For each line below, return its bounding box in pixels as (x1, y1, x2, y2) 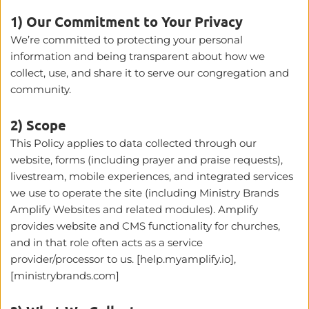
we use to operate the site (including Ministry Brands (10, 186, 279, 199)
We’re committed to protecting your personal (10, 32, 243, 46)
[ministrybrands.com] (10, 268, 119, 282)
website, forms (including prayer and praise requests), (10, 152, 283, 166)
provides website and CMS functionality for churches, (10, 219, 280, 232)
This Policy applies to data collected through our (10, 136, 257, 150)
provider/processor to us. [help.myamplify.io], (10, 252, 236, 266)
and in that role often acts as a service (10, 235, 203, 249)
